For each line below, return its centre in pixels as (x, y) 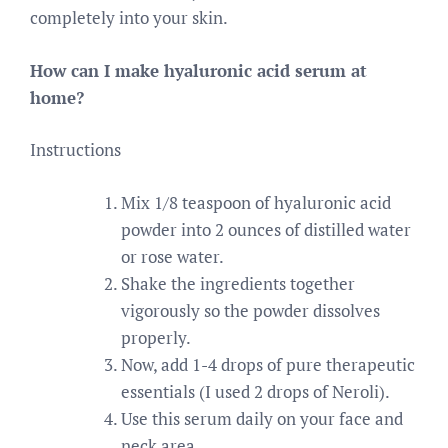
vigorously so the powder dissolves (250, 310)
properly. (156, 337)
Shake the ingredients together (238, 283)
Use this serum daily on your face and (262, 418)
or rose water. (172, 256)
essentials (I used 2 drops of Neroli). (255, 391)
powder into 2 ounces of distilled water (266, 229)
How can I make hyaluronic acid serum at (198, 70)
